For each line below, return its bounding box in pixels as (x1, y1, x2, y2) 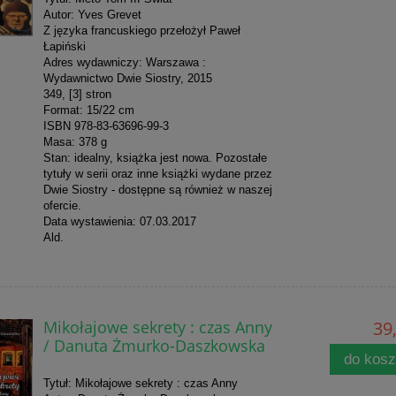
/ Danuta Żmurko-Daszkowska (42, 333, 265, 356)
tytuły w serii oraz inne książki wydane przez (42, 166, 272, 180)
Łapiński (42, 39, 86, 53)
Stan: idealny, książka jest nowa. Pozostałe (42, 150, 267, 164)
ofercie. (42, 198, 81, 212)
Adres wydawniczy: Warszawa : (42, 55, 206, 69)
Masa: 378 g (42, 134, 107, 148)
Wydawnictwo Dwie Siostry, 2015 (42, 71, 212, 85)
